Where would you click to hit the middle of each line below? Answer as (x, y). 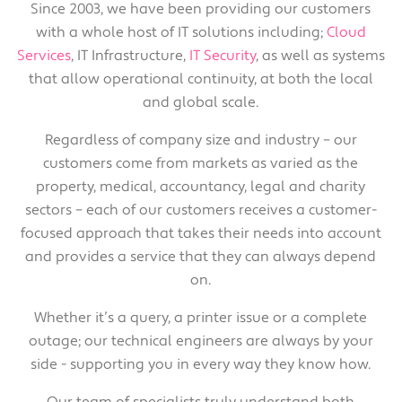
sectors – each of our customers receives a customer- (201, 210)
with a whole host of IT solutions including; (181, 32)
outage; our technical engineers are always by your (201, 341)
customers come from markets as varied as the (201, 163)
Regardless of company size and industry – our (201, 140)
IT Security (222, 55)
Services (44, 55)
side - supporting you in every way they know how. (201, 364)
